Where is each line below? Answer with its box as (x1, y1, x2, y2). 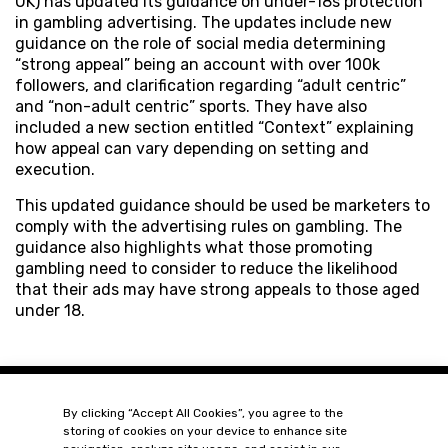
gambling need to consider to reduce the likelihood (15, 259, 398, 279)
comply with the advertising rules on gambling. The (15, 217, 402, 237)
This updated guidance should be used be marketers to (15, 196, 430, 216)
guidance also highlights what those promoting (15, 238, 373, 258)
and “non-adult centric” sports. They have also (15, 97, 367, 117)
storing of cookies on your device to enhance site (63, 424, 348, 438)
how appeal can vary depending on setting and (15, 139, 369, 159)
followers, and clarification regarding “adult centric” (15, 76, 406, 96)
